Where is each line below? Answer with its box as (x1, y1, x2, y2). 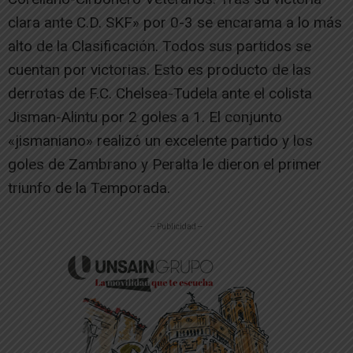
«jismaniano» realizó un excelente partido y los (8, 132, 313, 150)
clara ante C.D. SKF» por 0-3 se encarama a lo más (8, 13, 342, 32)
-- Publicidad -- (150, 222, 203, 232)
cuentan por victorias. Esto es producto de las (8, 61, 311, 80)
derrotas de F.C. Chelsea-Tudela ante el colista (8, 84, 312, 103)
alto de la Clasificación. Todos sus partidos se (8, 37, 311, 56)
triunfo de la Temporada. (8, 179, 170, 198)
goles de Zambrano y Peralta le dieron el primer (8, 155, 321, 174)
